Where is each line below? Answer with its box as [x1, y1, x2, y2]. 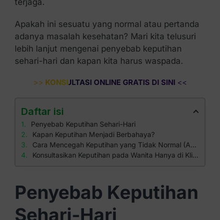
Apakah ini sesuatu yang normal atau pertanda [14, 19, 199, 29]
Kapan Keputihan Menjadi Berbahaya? [32, 130, 155, 138]
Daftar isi [21, 106, 64, 117]
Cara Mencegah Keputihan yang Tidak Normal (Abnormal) [32, 140, 191, 149]
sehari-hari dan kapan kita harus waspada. [14, 56, 183, 66]
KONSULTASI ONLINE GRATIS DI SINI [43, 78, 175, 87]
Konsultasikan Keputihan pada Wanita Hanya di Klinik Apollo [32, 151, 192, 159]
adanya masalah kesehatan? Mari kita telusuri [14, 31, 196, 41]
